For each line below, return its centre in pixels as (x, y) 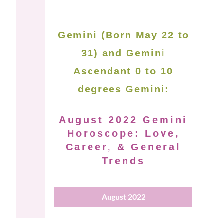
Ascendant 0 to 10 (123, 71)
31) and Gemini (123, 53)
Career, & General (123, 147)
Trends (123, 161)
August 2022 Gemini (123, 120)
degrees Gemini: (123, 89)
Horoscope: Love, (123, 134)
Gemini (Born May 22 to (123, 35)
